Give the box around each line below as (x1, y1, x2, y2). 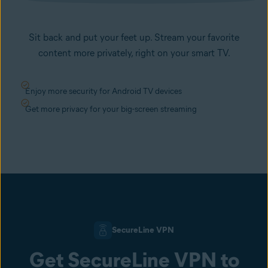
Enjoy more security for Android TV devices (25, 86, 182, 96)
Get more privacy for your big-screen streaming (25, 103, 197, 114)
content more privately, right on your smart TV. (38, 47, 230, 59)
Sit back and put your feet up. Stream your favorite (29, 31, 239, 43)
